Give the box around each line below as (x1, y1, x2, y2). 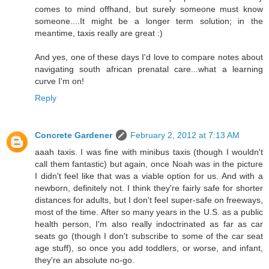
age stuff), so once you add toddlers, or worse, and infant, (35, 243, 263, 253)
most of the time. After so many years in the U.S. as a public (35, 207, 263, 217)
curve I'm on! (35, 76, 84, 86)
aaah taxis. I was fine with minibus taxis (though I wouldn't (35, 147, 263, 157)
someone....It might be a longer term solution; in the (35, 16, 263, 26)
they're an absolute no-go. (35, 255, 134, 265)
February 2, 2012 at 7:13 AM (130, 130, 240, 141)
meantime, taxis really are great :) (35, 28, 163, 38)
